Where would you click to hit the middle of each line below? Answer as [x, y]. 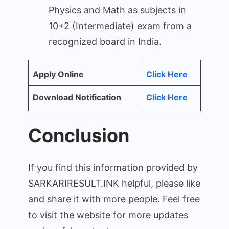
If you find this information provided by [113, 167]
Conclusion [79, 135]
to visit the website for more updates [108, 215]
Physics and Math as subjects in [117, 10]
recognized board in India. [105, 41]
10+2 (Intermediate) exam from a [120, 26]
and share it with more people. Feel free [114, 199]
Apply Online [58, 74]
